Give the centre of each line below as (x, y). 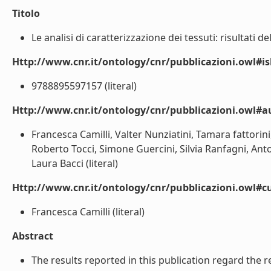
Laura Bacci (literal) (75, 163)
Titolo (26, 13)
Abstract (33, 236)
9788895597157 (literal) (84, 86)
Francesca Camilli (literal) (88, 212)
